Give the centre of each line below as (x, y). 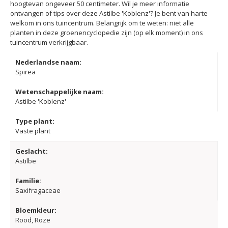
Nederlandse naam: (48, 62)
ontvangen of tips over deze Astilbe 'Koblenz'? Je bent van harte (109, 13)
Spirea (25, 72)
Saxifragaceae (38, 191)
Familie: (28, 181)
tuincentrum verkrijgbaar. (49, 42)
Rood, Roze (33, 220)
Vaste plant (33, 131)
